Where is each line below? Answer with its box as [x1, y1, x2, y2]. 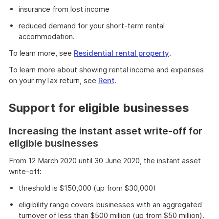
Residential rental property [74, 48, 169, 58]
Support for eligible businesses [9, 101, 189, 115]
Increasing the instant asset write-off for [9, 125, 202, 137]
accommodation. [19, 32, 75, 41]
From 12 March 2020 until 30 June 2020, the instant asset [9, 156, 201, 165]
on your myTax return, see [9, 76, 98, 85]
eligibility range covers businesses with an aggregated [19, 200, 202, 209]
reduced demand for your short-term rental [19, 21, 165, 30]
